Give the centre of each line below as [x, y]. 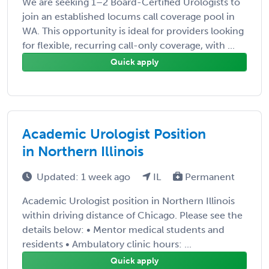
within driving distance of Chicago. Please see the [132, 215]
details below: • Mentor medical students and [123, 229]
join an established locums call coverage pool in [128, 16]
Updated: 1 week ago [85, 177]
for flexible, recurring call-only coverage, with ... [128, 45]
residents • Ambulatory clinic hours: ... [107, 244]
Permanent [209, 177]
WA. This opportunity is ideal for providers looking [133, 31]
